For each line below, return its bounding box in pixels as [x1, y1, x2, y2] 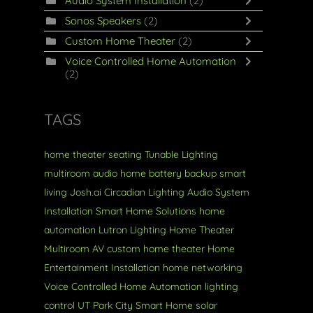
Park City [92, 299, 133, 312]
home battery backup [119, 167, 217, 180]
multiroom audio [43, 167, 117, 180]
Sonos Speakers [64, 14, 141, 27]
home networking [162, 261, 242, 274]
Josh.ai [69, 186, 101, 198]
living [43, 186, 67, 198]
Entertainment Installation [43, 261, 160, 274]
